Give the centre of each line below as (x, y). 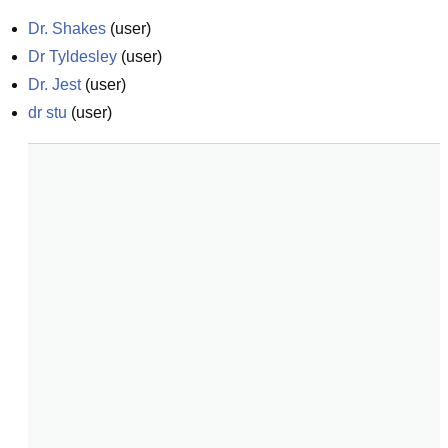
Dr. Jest (54, 84)
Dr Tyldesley (72, 56)
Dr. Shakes (67, 28)
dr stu (47, 112)
